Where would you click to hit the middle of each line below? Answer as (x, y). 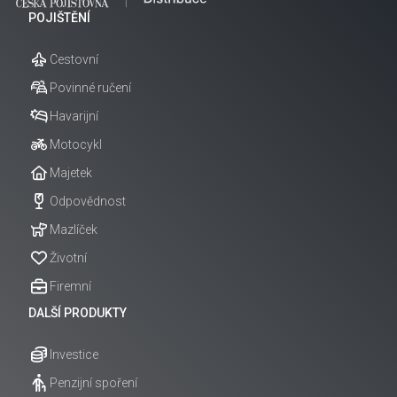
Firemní (70, 286)
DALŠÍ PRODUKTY (78, 313)
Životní (68, 258)
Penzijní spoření (93, 383)
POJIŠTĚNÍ (59, 18)
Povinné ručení (90, 88)
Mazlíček (74, 230)
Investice (74, 354)
